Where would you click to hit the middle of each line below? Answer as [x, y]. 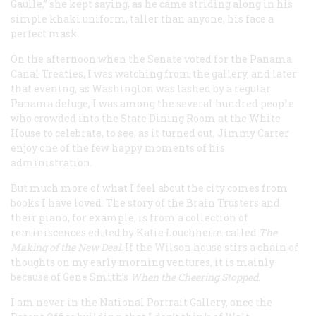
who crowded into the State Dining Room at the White [146, 118]
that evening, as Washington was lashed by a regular [141, 88]
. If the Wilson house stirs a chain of [209, 247]
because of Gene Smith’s [71, 276]
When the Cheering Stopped [194, 276]
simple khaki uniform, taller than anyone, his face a [142, 18]
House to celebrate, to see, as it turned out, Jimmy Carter [150, 133]
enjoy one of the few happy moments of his [118, 147]
